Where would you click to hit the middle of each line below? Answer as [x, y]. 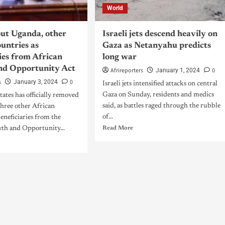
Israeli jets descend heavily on [160, 34]
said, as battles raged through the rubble [161, 106]
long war [119, 58]
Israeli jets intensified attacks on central [160, 84]
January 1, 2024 [178, 70]
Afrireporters [127, 71]
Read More [118, 128]
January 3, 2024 [36, 82]
